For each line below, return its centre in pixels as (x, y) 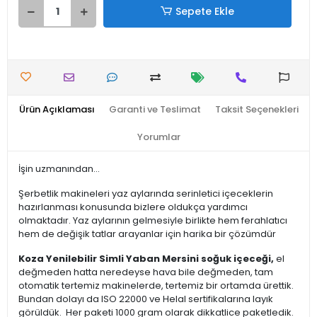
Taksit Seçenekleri (257, 109)
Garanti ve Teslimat (155, 109)
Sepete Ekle (205, 11)
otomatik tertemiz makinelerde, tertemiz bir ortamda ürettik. (156, 286)
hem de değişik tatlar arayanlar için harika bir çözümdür (147, 234)
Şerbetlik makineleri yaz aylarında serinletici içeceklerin (146, 194)
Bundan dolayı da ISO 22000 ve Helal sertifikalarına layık (146, 299)
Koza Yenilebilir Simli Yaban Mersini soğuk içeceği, (146, 259)
